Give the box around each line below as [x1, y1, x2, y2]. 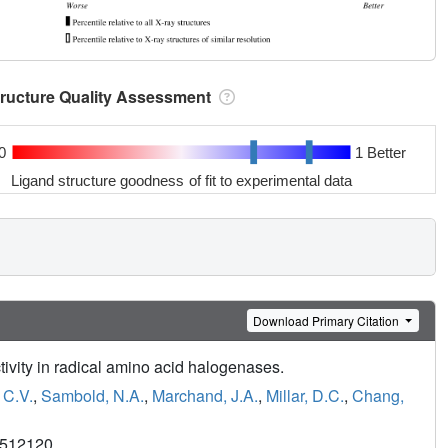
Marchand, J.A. [152, 384, 258, 408]
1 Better [354, 143, 406, 161]
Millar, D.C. [266, 384, 344, 408]
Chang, [352, 384, 404, 408]
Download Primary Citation [253, 311, 403, 329]
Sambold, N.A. [41, 384, 144, 408]
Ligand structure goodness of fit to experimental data [11, 171, 353, 189]
